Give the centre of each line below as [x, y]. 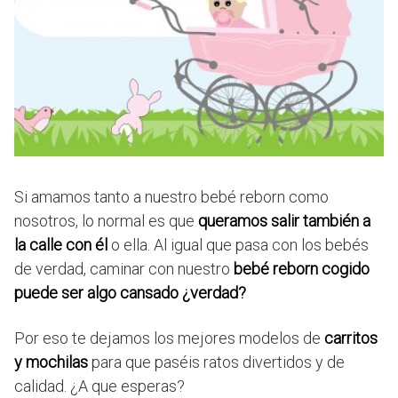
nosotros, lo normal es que [106, 221]
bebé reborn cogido [302, 269]
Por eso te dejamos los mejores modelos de [169, 338]
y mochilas [53, 362]
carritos [351, 338]
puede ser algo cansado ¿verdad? [130, 293]
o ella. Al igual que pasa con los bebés [238, 245]
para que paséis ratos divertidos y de [218, 362]
